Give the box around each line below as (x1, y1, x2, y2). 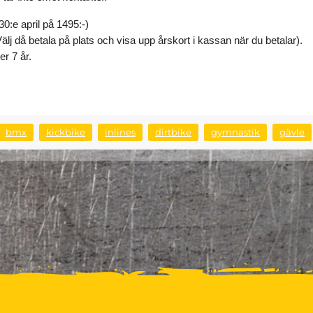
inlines (105, 127, 136, 138)
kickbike (46, 127, 85, 138)
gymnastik (211, 127, 260, 138)
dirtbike (155, 127, 191, 138)
